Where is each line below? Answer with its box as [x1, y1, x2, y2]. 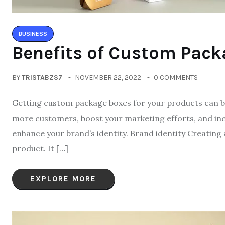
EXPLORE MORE [30, 174, 96, 183]
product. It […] [12, 143, 68, 153]
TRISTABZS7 [22, 73, 62, 82]
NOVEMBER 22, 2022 [75, 73, 141, 82]
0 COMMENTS [154, 73, 198, 82]
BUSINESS [19, 30, 47, 37]
